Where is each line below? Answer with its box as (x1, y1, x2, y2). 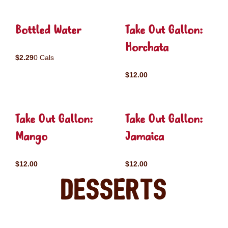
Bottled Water (15, 22, 81, 39)
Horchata (125, 40, 168, 56)
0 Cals (34, 53, 54, 62)
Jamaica (125, 129, 164, 146)
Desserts (61, 177, 167, 204)
